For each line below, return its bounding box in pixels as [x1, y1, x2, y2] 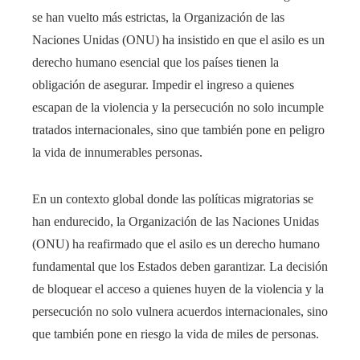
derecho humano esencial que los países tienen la [32, 55, 279, 70]
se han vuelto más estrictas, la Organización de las [32, 10, 284, 25]
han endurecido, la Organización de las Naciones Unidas [32, 215, 319, 229]
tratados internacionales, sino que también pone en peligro [32, 123, 325, 137]
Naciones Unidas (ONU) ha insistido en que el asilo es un [32, 33, 325, 47]
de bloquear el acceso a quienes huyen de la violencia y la [32, 282, 324, 297]
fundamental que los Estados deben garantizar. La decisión [32, 260, 328, 274]
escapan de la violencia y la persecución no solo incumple [32, 100, 324, 115]
